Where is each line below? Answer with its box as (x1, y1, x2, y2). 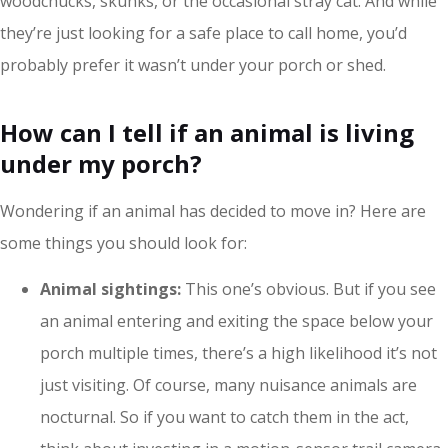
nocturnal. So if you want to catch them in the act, (40, 406, 409, 429)
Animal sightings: (40, 278, 185, 301)
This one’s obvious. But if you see (185, 278, 436, 301)
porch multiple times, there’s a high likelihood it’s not (40, 342, 437, 365)
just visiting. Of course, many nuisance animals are (40, 374, 417, 397)
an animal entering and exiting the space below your (40, 310, 433, 333)
